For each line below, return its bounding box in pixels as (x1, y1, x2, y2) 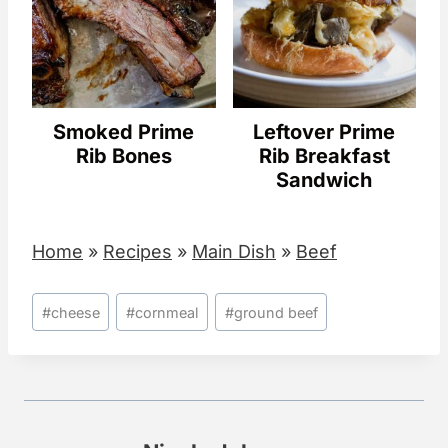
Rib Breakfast (258, 143, 390, 168)
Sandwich (276, 167, 373, 192)
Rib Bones (75, 143, 172, 168)
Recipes (103, 240, 172, 262)
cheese (50, 303, 100, 321)
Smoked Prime (53, 119, 195, 144)
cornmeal (135, 303, 199, 321)
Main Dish (192, 240, 276, 262)
